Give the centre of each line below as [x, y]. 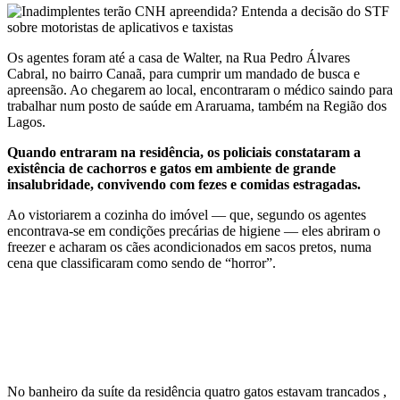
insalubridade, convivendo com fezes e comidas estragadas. [184, 184]
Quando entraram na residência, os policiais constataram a [184, 152]
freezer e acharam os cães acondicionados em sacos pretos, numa [189, 246]
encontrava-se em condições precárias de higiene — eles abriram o [194, 230]
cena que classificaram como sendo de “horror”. [142, 262]
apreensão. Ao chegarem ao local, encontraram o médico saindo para [200, 89]
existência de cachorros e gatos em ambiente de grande [171, 168]
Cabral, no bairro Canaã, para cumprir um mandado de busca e [183, 73]
